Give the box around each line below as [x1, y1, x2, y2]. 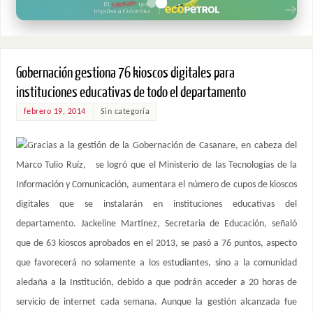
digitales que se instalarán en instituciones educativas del [15, 199, 298, 210]
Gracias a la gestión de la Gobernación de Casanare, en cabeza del [27, 140, 298, 152]
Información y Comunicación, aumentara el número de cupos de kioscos [15, 180, 298, 191]
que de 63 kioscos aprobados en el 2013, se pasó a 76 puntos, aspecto [15, 238, 298, 249]
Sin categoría [100, 108, 150, 117]
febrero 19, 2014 [23, 108, 86, 117]
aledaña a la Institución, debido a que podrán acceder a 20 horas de [15, 277, 298, 289]
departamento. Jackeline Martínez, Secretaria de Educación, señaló [15, 219, 298, 230]
